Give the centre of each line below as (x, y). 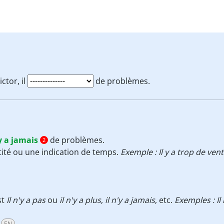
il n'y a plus (80, 200)
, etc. (165, 200)
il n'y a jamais (130, 200)
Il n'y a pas (26, 200)
